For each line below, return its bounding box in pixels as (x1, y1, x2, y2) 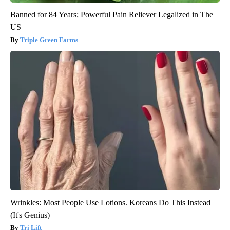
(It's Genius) (10, 210, 50, 219)
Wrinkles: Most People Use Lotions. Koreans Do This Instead (10, 198, 210, 207)
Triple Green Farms (20, 35, 78, 44)
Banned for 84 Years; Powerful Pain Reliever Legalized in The (10, 10, 213, 19)
